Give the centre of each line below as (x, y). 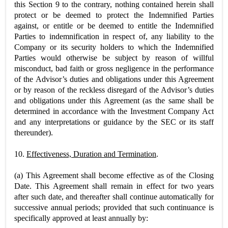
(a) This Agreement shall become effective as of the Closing (114, 175)
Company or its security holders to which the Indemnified (114, 47)
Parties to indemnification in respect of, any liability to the (114, 36)
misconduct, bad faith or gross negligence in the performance (114, 68)
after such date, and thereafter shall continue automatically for (114, 196)
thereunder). (34, 132)
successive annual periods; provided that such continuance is (114, 207)
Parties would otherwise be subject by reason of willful (114, 58)
